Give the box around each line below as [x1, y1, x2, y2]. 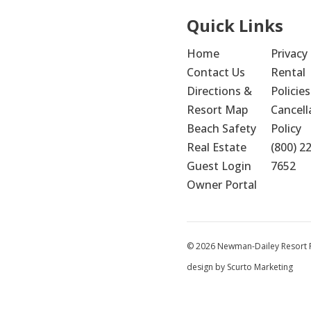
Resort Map [186, 102, 248, 118]
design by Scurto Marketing [186, 261, 293, 274]
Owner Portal [186, 177, 257, 193]
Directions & [186, 83, 252, 99]
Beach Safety [186, 121, 256, 137]
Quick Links [186, 14, 283, 37]
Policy [270, 121, 301, 137]
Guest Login [186, 158, 251, 174]
